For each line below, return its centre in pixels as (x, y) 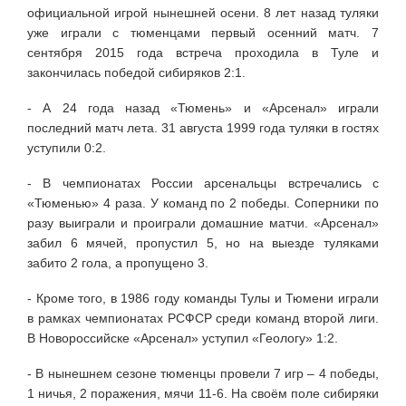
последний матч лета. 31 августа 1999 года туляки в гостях (203, 127)
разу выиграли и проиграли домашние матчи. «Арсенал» (203, 222)
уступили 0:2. (67, 147)
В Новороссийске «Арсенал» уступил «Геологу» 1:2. (183, 338)
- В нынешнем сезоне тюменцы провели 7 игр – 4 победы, (203, 373)
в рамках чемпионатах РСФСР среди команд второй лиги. (203, 318)
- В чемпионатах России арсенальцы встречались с (203, 183)
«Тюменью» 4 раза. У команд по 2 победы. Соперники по (203, 203)
